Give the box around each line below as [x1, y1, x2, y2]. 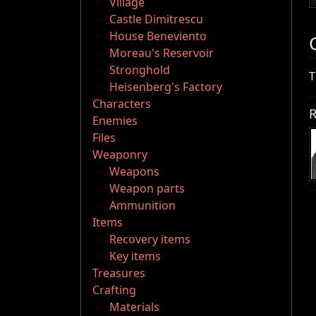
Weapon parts [109, 181, 185, 197]
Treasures [92, 265, 145, 281]
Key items [109, 248, 161, 265]
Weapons [109, 164, 159, 180]
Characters [92, 96, 151, 112]
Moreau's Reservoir [109, 45, 214, 61]
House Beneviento [109, 28, 207, 44]
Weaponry [92, 147, 147, 163]
